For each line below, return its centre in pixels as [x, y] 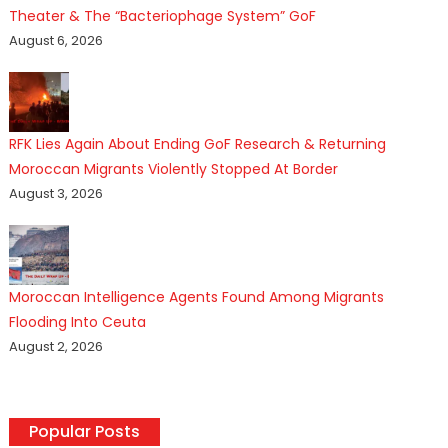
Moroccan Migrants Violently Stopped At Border [173, 168]
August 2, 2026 [55, 346]
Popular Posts [84, 431]
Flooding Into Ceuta [77, 321]
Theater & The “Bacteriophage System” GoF [162, 15]
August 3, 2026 [55, 193]
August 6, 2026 [55, 40]
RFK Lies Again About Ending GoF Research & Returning [197, 143]
